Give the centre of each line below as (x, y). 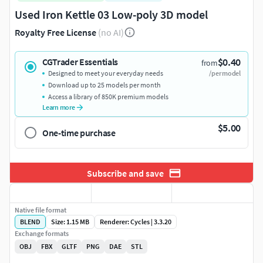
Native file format (41, 210)
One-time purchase (79, 133)
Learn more (59, 107)
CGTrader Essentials (80, 62)
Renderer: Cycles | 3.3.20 (136, 222)
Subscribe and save (125, 173)
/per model (225, 73)
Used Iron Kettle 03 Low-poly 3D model (111, 15)
